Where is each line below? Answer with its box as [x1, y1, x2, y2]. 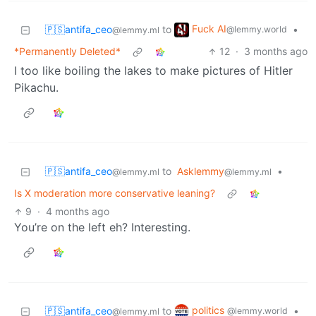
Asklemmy [177, 165, 224, 178]
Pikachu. [14, 80, 59, 95]
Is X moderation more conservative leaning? [14, 187, 215, 200]
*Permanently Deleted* [14, 45, 121, 58]
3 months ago [244, 45, 308, 58]
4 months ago [46, 205, 110, 218]
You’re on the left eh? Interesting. [14, 220, 190, 235]
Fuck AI [192, 23, 226, 35]
